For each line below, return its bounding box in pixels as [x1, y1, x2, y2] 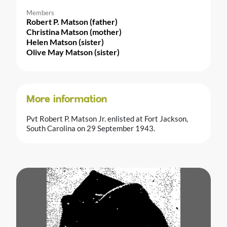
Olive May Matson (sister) [26, 47, 120, 57]
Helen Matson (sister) [26, 36, 104, 47]
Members [26, 8, 54, 17]
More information [26, 94, 107, 105]
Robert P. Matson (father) [26, 16, 118, 26]
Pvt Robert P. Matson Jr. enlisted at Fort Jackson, [26, 113, 188, 123]
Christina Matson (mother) [26, 26, 122, 36]
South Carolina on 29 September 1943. [26, 123, 155, 133]
